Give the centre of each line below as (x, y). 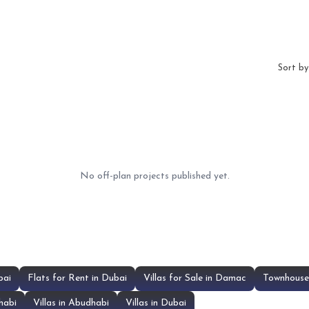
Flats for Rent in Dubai (77, 278)
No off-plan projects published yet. (154, 176)
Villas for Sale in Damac (195, 278)
